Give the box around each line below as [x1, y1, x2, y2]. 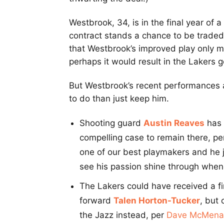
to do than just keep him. [69, 93, 169, 104]
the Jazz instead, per [79, 210, 166, 220]
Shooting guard [79, 118, 143, 128]
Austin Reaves [143, 118, 204, 128]
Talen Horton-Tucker [113, 195, 200, 206]
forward [79, 195, 113, 206]
